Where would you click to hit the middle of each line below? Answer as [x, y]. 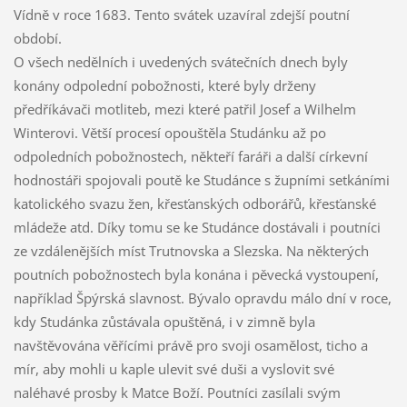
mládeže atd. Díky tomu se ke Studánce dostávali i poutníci [197, 228]
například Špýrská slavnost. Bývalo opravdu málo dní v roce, [202, 298]
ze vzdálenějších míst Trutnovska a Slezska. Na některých [191, 251]
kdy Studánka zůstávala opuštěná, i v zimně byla [164, 322]
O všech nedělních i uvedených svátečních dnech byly [180, 62]
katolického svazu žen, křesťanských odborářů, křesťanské [194, 204]
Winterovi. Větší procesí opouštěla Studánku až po [169, 133]
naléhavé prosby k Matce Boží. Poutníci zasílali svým [177, 393]
